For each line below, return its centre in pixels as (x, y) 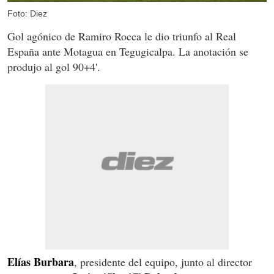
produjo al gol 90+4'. (54, 67)
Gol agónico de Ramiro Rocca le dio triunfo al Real (122, 36)
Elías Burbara (41, 262)
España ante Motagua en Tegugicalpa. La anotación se (128, 52)
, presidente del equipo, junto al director (163, 262)
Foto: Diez (27, 14)
